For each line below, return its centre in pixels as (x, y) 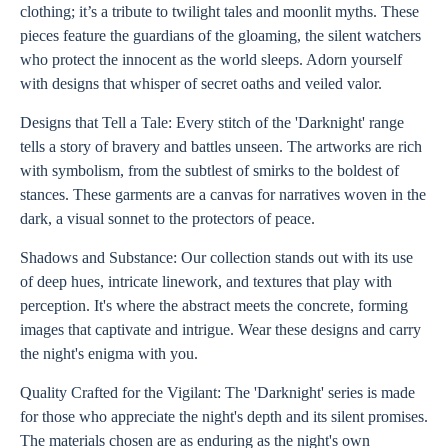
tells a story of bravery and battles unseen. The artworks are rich (221, 146)
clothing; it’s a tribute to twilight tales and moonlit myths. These (219, 11)
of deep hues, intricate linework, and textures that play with (206, 281)
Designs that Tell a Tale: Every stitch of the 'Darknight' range (212, 122)
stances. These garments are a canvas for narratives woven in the (223, 194)
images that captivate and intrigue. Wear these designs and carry (220, 329)
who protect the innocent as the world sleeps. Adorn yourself (211, 59)
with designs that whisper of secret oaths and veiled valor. (201, 83)
